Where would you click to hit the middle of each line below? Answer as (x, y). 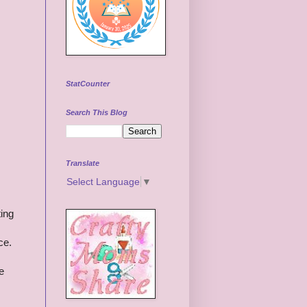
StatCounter (88, 83)
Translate (83, 163)
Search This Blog (97, 112)
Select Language (103, 181)
